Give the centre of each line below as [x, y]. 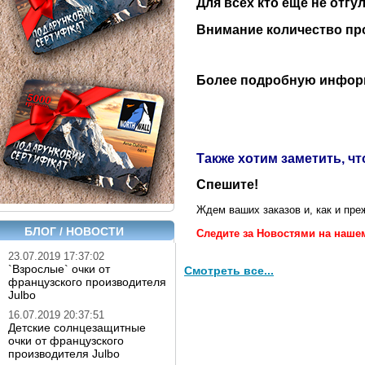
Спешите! [227, 185]
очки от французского [66, 341]
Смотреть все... [229, 270]
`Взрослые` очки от [59, 269]
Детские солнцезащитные [77, 328]
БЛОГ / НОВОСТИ [74, 231]
